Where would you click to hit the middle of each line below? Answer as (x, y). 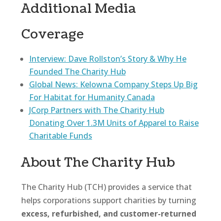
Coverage (52, 34)
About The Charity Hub (98, 162)
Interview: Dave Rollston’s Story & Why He (108, 58)
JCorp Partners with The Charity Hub (96, 110)
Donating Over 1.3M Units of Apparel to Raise (114, 123)
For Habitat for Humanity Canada (92, 97)
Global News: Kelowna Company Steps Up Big (113, 84)
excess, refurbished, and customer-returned (109, 213)
